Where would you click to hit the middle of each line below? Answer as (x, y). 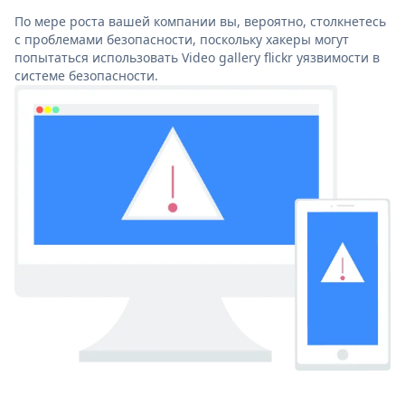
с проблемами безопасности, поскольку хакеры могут (182, 39)
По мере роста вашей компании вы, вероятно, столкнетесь (200, 21)
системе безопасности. (86, 75)
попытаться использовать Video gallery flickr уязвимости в (197, 57)
